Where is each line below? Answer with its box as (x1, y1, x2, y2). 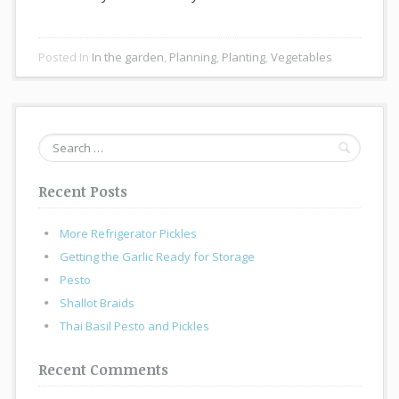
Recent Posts (38, 182, 128, 202)
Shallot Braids (60, 295, 135, 312)
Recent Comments (38, 360, 169, 380)
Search (37, 134, 77, 151)
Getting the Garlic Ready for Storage (60, 248, 256, 265)
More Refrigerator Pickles (60, 225, 198, 242)
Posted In (38, 49, 93, 66)
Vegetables (271, 49, 333, 66)
